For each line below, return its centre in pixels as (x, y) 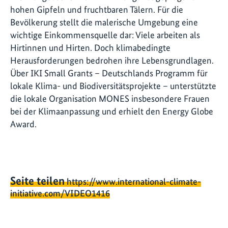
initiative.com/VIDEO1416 (60, 193)
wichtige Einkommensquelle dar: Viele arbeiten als (105, 35)
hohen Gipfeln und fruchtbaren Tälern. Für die (97, 9)
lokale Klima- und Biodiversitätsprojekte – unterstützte (113, 85)
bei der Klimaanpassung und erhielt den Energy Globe (112, 111)
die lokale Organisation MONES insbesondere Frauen (110, 98)
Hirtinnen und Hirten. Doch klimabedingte (90, 47)
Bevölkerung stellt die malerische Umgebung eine (104, 22)
